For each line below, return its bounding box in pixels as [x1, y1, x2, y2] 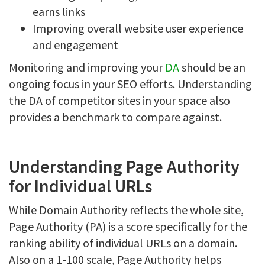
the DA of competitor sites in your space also [9, 93, 230, 108]
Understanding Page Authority [9, 155, 240, 177]
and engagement [33, 37, 118, 52]
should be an [179, 60, 245, 75]
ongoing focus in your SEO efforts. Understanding [9, 76, 252, 91]
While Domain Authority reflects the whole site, [9, 202, 244, 217]
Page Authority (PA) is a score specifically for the [9, 219, 247, 234]
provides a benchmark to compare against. [9, 109, 222, 124]
